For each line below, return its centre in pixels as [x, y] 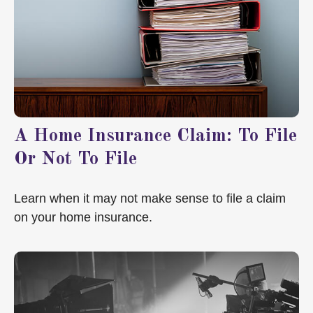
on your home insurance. [83, 217]
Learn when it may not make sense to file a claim [150, 198]
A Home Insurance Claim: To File [155, 136]
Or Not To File [75, 159]
